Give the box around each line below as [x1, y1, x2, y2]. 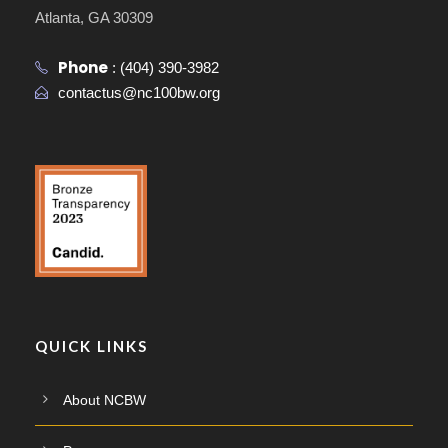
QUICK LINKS [35, 336, 148, 355]
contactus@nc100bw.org [58, 83, 220, 101]
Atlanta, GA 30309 [35, 8, 153, 26]
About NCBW [63, 391, 146, 408]
